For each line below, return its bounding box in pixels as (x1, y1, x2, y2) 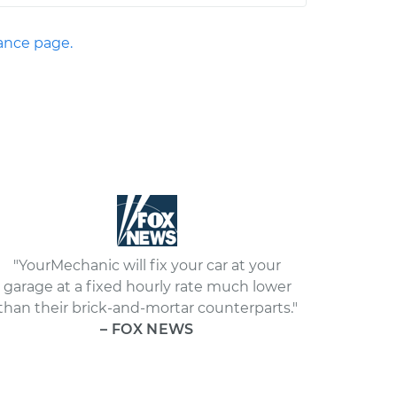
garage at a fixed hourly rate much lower (3, 278, 292, 295)
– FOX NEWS (100, 321, 194, 338)
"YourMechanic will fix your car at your (13, 257, 281, 274)
